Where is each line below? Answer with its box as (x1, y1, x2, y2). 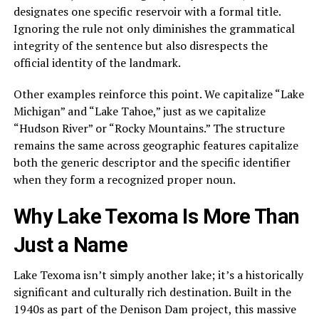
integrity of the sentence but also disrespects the (13, 37, 268, 53)
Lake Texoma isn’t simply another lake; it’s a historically (13, 266, 303, 283)
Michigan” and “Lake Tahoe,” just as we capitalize (13, 103, 266, 119)
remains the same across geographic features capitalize (13, 137, 298, 153)
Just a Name (13, 232, 128, 257)
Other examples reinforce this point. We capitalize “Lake (13, 85, 304, 102)
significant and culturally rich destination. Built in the (13, 283, 291, 300)
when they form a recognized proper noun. (13, 171, 236, 187)
